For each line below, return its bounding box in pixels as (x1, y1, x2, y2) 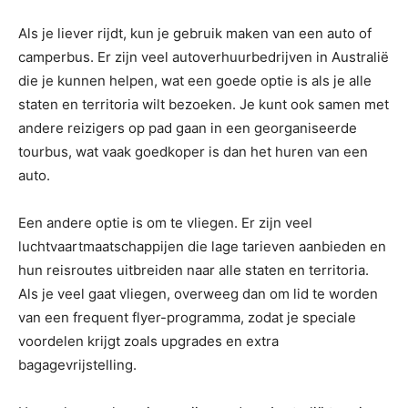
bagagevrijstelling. (18, 356, 137, 374)
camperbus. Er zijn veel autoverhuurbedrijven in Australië (18, 48, 389, 66)
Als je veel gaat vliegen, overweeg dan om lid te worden (18, 285, 378, 303)
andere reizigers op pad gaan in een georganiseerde (18, 119, 357, 138)
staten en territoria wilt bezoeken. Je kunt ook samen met (18, 96, 389, 114)
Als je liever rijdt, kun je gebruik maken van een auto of (18, 25, 372, 43)
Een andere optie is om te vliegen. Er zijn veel (18, 214, 312, 232)
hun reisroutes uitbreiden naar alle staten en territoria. (18, 261, 369, 280)
